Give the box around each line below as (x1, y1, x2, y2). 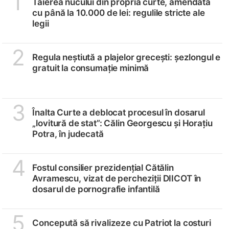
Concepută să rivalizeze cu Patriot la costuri (32, 217, 211, 228)
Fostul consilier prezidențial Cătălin (32, 162, 174, 173)
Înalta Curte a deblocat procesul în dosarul (32, 107, 205, 118)
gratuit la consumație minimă (32, 62, 149, 73)
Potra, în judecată (32, 128, 104, 139)
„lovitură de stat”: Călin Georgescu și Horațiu (32, 118, 213, 128)
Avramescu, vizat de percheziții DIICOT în (32, 173, 201, 184)
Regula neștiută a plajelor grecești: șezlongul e (32, 52, 221, 62)
